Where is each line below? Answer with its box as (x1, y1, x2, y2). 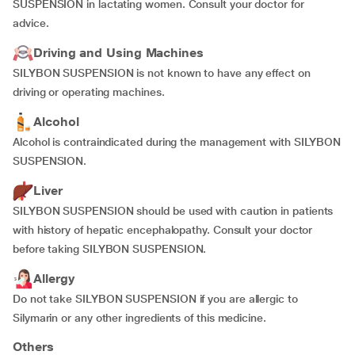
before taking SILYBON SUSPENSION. (13, 242, 207, 255)
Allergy (33, 271, 74, 286)
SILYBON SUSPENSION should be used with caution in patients (13, 204, 334, 217)
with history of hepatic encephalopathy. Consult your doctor (13, 223, 313, 236)
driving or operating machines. (13, 86, 165, 98)
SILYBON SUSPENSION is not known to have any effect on (13, 67, 311, 79)
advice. (13, 17, 49, 29)
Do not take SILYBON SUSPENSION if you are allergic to (13, 292, 298, 305)
